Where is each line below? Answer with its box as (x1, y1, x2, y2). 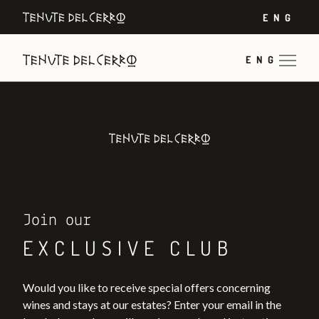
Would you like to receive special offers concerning (23, 281, 271, 294)
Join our (23, 212, 91, 229)
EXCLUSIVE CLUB (23, 235, 234, 261)
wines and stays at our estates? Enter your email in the (23, 298, 281, 311)
